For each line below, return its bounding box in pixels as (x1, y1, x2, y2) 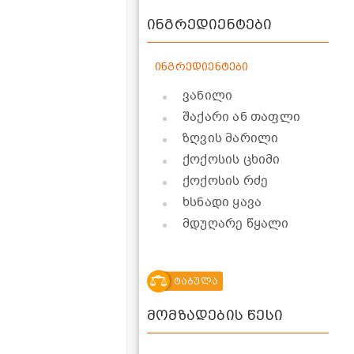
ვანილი (183, 86, 233, 104)
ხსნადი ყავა (183, 193, 262, 211)
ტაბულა (173, 275, 218, 287)
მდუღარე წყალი (183, 214, 289, 232)
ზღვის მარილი (183, 129, 279, 147)
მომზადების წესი (147, 306, 283, 323)
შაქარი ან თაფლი (183, 107, 300, 126)
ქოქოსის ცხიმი (183, 150, 281, 168)
